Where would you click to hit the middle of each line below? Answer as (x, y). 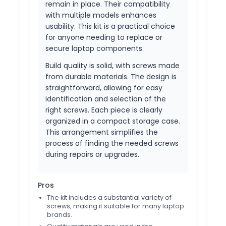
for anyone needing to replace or (104, 38)
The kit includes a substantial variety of (109, 198)
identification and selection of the (106, 99)
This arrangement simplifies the (102, 132)
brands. (60, 215)
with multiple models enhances (101, 15)
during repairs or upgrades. (92, 155)
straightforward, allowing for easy (104, 88)
